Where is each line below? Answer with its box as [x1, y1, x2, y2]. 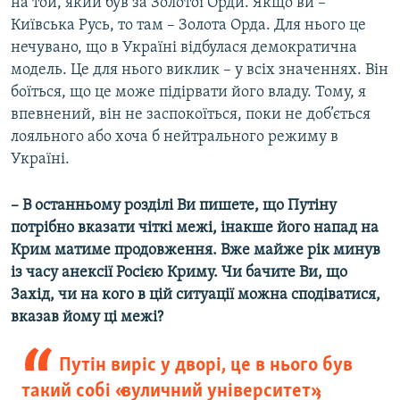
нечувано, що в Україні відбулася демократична [11, 39, 357, 57]
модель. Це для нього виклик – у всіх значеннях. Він [11, 62, 388, 79]
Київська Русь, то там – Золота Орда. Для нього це [11, 17, 366, 35]
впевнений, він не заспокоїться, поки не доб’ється [11, 106, 371, 124]
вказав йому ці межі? [11, 309, 163, 327]
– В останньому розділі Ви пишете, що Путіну [11, 197, 337, 215]
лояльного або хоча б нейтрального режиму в [11, 129, 338, 146]
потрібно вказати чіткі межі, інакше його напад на [11, 220, 379, 237]
